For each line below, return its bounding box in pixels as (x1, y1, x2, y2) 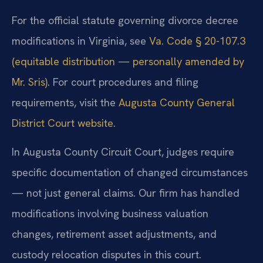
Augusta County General (119, 95, 235, 109)
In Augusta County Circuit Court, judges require (12, 145, 234, 159)
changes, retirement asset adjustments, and (12, 227, 217, 241)
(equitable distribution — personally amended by (12, 54, 244, 68)
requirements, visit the (12, 95, 119, 109)
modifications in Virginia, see (12, 33, 149, 48)
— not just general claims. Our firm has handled (12, 186, 240, 200)
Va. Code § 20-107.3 (149, 33, 245, 48)
